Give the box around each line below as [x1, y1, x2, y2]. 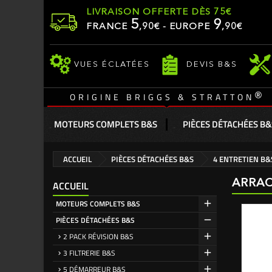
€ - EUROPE [154, 22, 213, 32]
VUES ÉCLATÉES [74, 60, 150, 69]
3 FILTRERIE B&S [63, 247, 115, 259]
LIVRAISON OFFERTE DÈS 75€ [86, 8, 231, 17]
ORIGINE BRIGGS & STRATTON [70, 90, 254, 103]
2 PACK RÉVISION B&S [63, 231, 134, 242]
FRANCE [86, 22, 131, 32]
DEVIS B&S [186, 60, 237, 69]
